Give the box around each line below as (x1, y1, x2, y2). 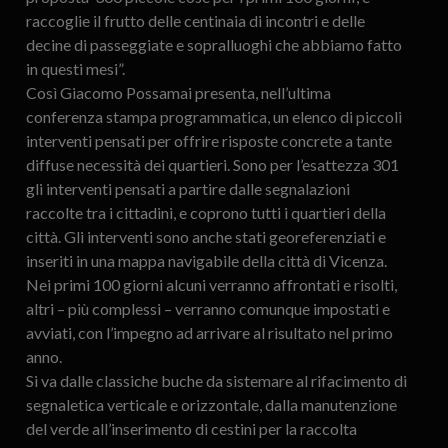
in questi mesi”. (25, 59, 125, 79)
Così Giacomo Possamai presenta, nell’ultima (25, 83, 331, 103)
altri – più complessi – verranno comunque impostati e (25, 299, 390, 319)
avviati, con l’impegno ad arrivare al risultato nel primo (25, 323, 393, 343)
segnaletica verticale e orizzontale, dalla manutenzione (25, 395, 397, 415)
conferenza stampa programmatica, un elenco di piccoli (25, 107, 402, 127)
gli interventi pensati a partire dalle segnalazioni (25, 179, 350, 199)
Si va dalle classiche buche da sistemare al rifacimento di (25, 371, 407, 391)
